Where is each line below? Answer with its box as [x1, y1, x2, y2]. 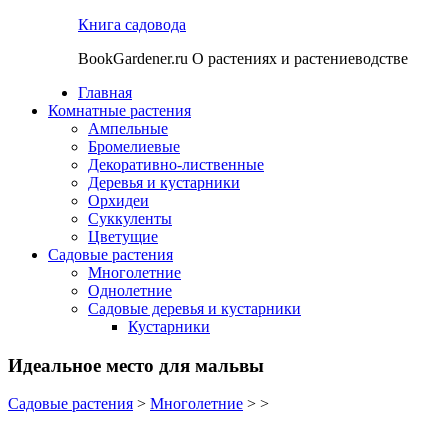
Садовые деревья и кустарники [88, 300, 301, 317]
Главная [78, 84, 132, 101]
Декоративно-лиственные [88, 156, 264, 173]
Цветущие [88, 228, 158, 245]
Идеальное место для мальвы [8, 354, 264, 376]
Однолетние [88, 282, 172, 299]
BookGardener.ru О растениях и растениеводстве [78, 50, 408, 67]
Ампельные [88, 120, 168, 137]
